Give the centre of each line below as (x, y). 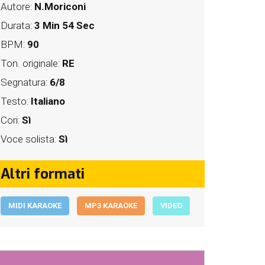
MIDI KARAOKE (35, 206)
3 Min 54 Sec (64, 25)
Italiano (48, 101)
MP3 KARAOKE (111, 206)
